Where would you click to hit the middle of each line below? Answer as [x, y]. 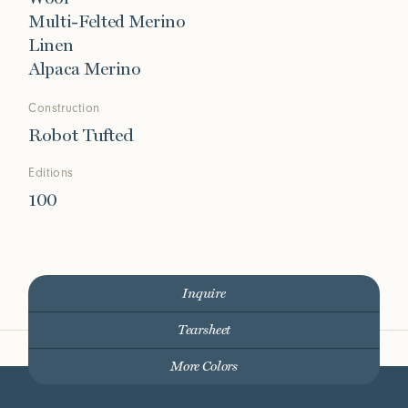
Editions [51, 173]
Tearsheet [204, 330]
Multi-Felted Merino [107, 22]
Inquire [204, 294]
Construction [64, 108]
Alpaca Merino [85, 70]
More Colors [204, 367]
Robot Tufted [81, 136]
